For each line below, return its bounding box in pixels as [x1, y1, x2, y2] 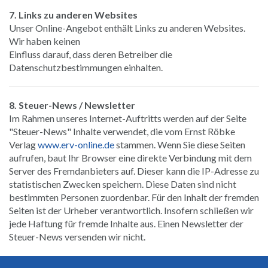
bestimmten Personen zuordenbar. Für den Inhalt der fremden [9, 191, 259, 203]
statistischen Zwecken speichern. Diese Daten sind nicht [9, 178, 236, 190]
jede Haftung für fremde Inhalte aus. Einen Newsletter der [9, 217, 243, 229]
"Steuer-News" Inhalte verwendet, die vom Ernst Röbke [9, 125, 235, 137]
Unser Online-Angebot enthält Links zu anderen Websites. [9, 22, 245, 33]
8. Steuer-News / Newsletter [9, 99, 135, 111]
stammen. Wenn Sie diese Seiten [114, 138, 245, 150]
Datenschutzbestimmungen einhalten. [9, 61, 163, 73]
